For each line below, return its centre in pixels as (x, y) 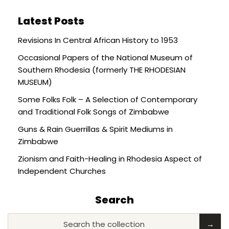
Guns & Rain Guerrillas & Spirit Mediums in (95, 129)
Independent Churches (62, 171)
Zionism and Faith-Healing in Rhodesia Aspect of (110, 158)
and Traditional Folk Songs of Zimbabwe (94, 111)
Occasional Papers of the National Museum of (105, 57)
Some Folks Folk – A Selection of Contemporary (108, 99)
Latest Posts (51, 21)
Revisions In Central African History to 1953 (98, 40)
